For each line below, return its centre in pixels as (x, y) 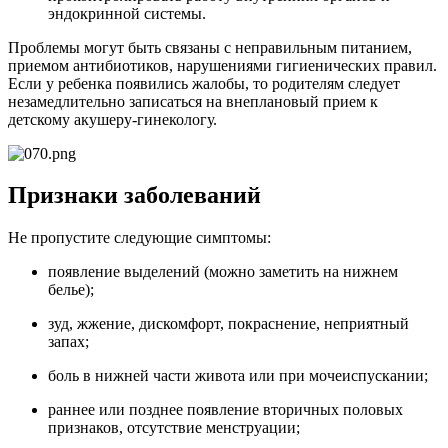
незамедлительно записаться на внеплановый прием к (193, 101)
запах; (68, 342)
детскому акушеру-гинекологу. (112, 119)
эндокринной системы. (127, 13)
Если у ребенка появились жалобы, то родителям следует (204, 83)
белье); (71, 290)
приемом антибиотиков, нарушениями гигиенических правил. (222, 65)
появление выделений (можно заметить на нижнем (223, 272)
